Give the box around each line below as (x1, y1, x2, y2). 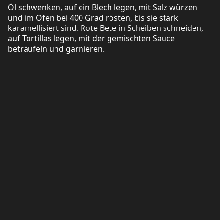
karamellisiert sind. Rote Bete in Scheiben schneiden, (8, 22, 203, 33)
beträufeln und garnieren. (8, 43, 105, 54)
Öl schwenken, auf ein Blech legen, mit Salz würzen (8, 1, 197, 13)
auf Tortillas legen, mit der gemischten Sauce (8, 32, 175, 44)
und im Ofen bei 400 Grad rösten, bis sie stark (8, 12, 178, 23)
